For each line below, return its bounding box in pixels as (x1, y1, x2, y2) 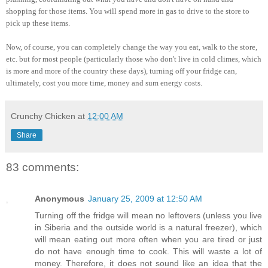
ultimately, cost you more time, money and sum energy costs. (6, 78, 202, 88)
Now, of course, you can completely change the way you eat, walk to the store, (6, 42, 257, 52)
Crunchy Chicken (11, 111, 75, 121)
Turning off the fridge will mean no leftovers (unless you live (35, 210, 262, 220)
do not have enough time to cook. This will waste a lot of (35, 246, 262, 256)
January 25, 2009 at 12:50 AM (88, 193, 202, 203)
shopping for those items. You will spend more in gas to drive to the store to (6, 7, 249, 16)
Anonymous (35, 193, 84, 203)
